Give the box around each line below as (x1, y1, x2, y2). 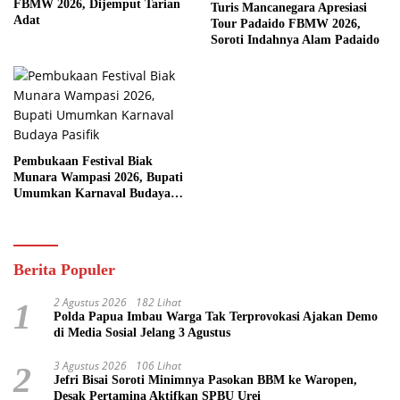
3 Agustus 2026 (54, 358, 127, 374)
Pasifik (13, 203, 51, 217)
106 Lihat (136, 358, 181, 374)
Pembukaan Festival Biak (13, 154, 153, 169)
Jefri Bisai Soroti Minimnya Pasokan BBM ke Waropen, (54, 373, 357, 387)
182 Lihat (136, 295, 181, 311)
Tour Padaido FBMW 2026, (211, 17, 361, 31)
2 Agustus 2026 (54, 295, 127, 311)
